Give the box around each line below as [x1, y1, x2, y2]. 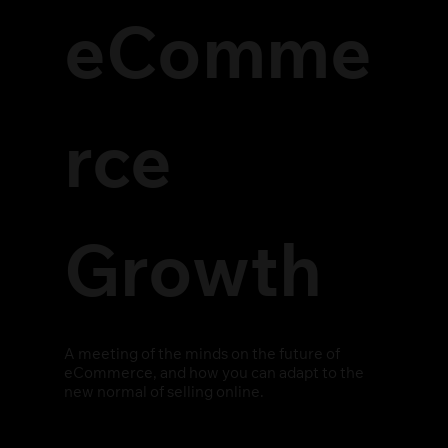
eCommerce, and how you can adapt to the [64, 366, 365, 382]
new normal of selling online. [64, 385, 265, 401]
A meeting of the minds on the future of [64, 347, 341, 363]
